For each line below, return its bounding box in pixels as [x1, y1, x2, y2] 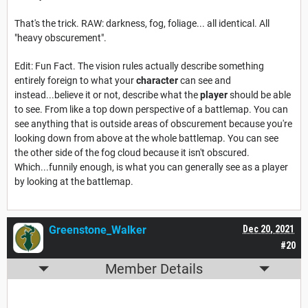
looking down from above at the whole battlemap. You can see [14, 133, 278, 144]
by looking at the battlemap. [14, 176, 133, 188]
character [136, 75, 178, 87]
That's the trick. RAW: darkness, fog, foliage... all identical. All [14, 18, 269, 30]
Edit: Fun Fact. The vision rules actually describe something [14, 60, 264, 72]
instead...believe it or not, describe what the [14, 89, 200, 101]
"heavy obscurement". [14, 32, 107, 44]
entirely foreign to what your [14, 75, 136, 87]
